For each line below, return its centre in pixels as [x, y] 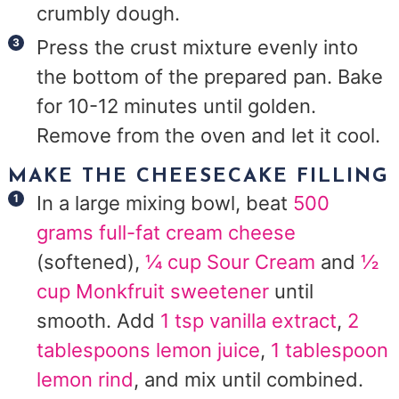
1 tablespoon [330, 350]
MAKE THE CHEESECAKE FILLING [199, 177]
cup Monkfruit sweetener [153, 292]
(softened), [91, 262]
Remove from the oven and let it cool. [209, 135]
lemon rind [85, 380]
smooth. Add [99, 321]
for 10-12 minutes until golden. [177, 106]
